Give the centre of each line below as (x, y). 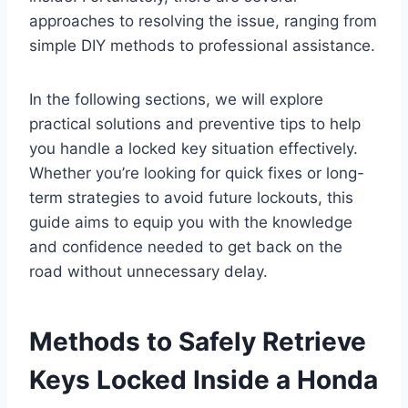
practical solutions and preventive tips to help (195, 123)
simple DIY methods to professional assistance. (202, 45)
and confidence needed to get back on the (186, 246)
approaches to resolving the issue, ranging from (203, 20)
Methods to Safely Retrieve (198, 341)
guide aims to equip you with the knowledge (191, 222)
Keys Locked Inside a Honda (204, 379)
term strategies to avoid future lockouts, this (191, 197)
